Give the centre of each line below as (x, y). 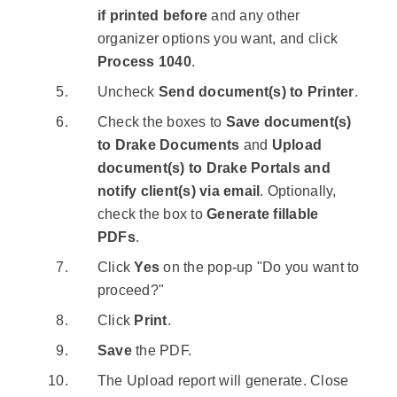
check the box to (152, 214)
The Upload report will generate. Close (223, 381)
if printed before (152, 16)
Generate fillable (263, 214)
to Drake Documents (168, 145)
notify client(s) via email (179, 191)
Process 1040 (144, 62)
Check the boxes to (161, 122)
